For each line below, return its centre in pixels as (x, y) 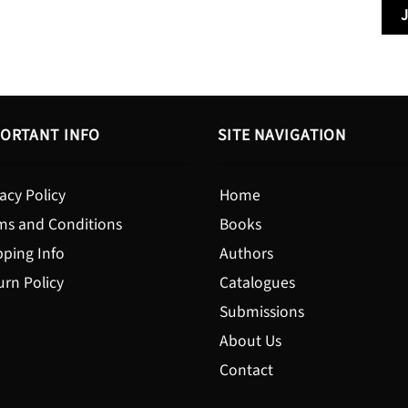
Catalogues (257, 282)
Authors (246, 253)
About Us (250, 341)
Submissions (262, 311)
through (160, 20)
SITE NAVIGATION (282, 135)
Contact (246, 370)
